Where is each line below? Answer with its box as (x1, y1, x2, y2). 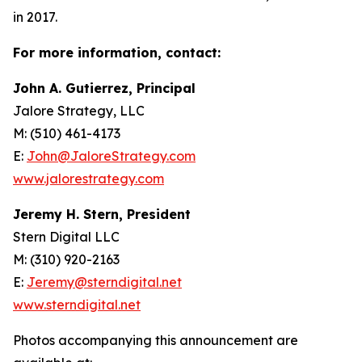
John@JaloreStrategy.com (27, 148, 196, 164)
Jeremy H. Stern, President (13, 206, 191, 222)
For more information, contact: (13, 44, 221, 61)
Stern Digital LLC (13, 229, 120, 245)
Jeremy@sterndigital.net (27, 274, 182, 290)
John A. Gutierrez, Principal (13, 80, 196, 96)
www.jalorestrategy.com (13, 170, 164, 187)
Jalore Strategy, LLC (13, 103, 145, 119)
